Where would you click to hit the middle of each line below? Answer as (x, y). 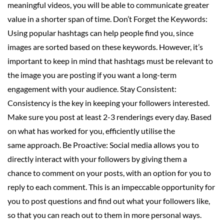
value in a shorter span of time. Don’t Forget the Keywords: (107, 18)
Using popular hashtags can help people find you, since (100, 32)
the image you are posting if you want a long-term (92, 74)
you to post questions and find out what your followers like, (109, 200)
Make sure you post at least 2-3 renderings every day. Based (109, 116)
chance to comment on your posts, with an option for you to (109, 172)
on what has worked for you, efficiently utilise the (91, 130)
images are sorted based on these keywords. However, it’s (105, 46)
